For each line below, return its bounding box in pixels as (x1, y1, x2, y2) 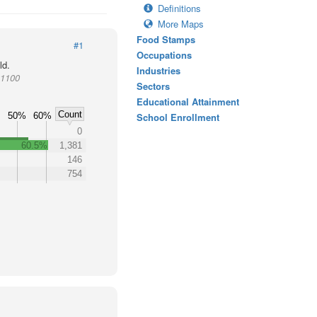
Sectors (137, 79, 170, 93)
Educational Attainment (137, 95, 239, 108)
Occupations (137, 48, 192, 62)
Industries (137, 64, 180, 77)
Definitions (158, 1, 201, 15)
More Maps (158, 17, 204, 30)
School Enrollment (137, 110, 219, 124)
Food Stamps (137, 33, 195, 46)
